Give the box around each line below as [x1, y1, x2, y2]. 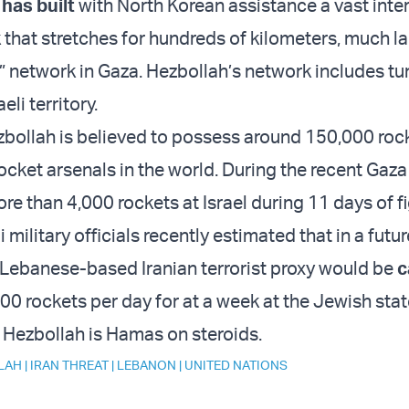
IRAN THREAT [30, 357, 109, 373]
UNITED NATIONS [184, 357, 288, 373]
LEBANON [117, 357, 176, 373]
